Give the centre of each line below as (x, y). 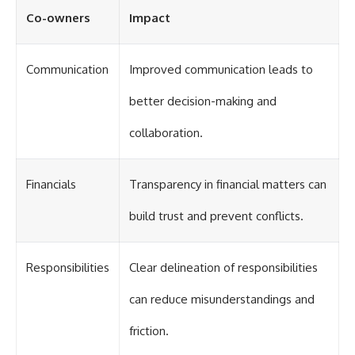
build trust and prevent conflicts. (216, 216)
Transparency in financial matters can (228, 185)
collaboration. (166, 133)
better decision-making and (203, 101)
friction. (149, 331)
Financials (51, 185)
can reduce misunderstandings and (222, 300)
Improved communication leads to (221, 70)
